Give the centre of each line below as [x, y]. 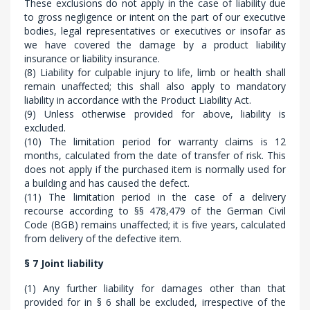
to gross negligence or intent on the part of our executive [155, 17]
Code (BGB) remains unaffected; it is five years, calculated [155, 225]
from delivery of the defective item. [103, 238]
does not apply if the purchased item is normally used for [155, 169]
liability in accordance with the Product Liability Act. [138, 100]
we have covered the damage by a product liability [155, 45]
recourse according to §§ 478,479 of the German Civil [155, 211]
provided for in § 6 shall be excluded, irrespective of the [155, 302]
